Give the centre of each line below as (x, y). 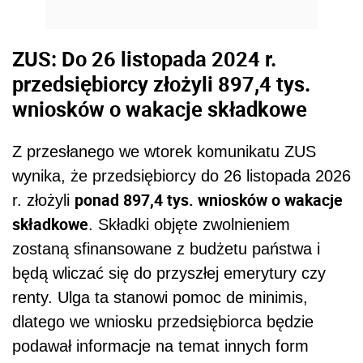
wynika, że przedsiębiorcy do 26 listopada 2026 (181, 175)
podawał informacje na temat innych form (160, 346)
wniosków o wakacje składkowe (160, 109)
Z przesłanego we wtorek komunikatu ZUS (164, 151)
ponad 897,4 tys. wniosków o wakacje (209, 199)
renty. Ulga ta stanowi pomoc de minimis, (160, 297)
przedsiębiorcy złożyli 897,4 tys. (161, 84)
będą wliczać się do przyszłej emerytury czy (169, 273)
